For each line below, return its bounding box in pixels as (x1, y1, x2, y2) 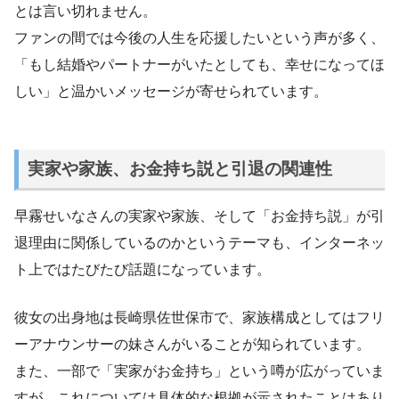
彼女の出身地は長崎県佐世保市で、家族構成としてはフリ (14, 309, 385, 325)
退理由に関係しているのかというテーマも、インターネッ (14, 234, 385, 250)
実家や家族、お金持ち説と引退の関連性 (27, 159, 332, 178)
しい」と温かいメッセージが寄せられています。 (14, 83, 328, 99)
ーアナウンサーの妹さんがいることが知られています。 (14, 336, 370, 352)
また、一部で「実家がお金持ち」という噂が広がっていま (14, 362, 385, 379)
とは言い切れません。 (14, 3, 157, 19)
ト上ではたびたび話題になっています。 (14, 261, 271, 277)
